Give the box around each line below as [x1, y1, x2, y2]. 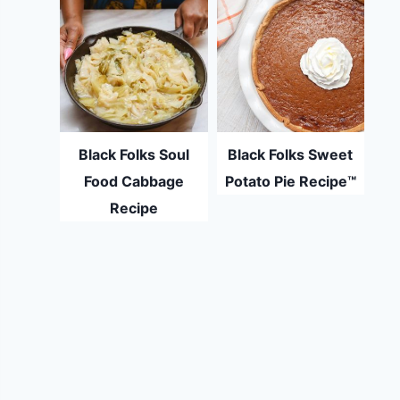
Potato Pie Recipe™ [224, 172, 356, 191]
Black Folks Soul [78, 146, 189, 164]
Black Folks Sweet [228, 146, 354, 164]
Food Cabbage [83, 172, 184, 191]
